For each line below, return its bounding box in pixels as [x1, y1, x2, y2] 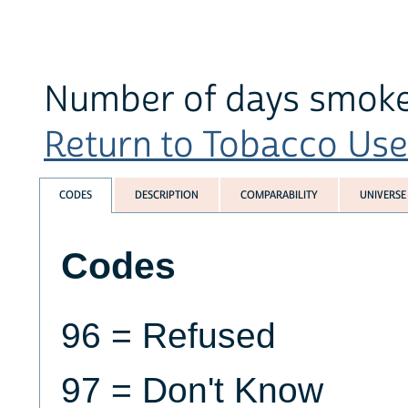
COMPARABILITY [240, 188, 318, 203]
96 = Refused [60, 316, 276, 356]
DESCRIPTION [134, 188, 199, 203]
